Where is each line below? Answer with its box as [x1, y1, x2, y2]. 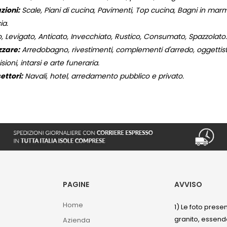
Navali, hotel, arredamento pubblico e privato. [23, 71, 184, 82]
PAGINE [62, 179, 89, 190]
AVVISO [174, 179, 203, 190]
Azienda [62, 215, 90, 225]
